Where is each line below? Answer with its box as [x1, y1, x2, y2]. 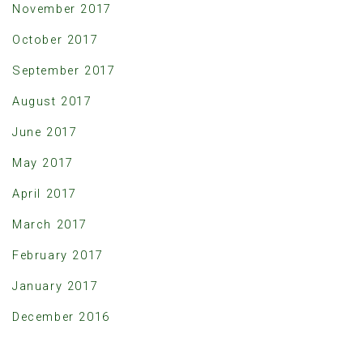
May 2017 [12, 156, 74, 170]
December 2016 [12, 310, 110, 324]
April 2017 [12, 186, 77, 201]
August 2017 [12, 94, 92, 109]
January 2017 [12, 279, 99, 293]
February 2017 [12, 248, 104, 263]
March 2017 [12, 217, 88, 232]
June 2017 [12, 125, 78, 139]
